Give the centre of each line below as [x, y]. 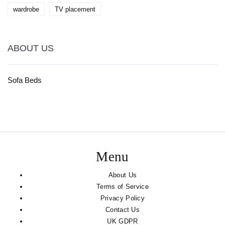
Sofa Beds [25, 81]
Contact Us [123, 210]
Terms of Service [123, 187]
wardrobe [26, 10]
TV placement [75, 10]
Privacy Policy [123, 198]
